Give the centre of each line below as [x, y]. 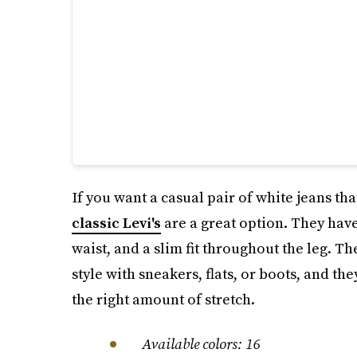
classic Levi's [116, 223]
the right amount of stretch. [163, 300]
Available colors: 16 [200, 344]
